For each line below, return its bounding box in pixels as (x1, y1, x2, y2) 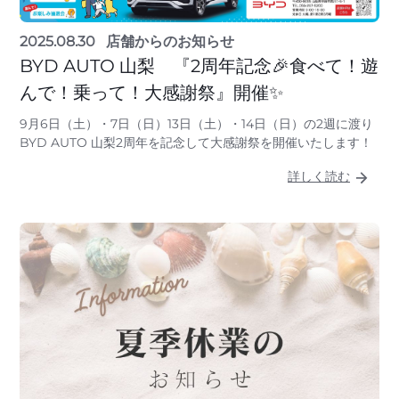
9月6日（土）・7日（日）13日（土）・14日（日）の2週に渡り (20, 115, 373, 132)
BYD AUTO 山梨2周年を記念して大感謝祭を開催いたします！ (20, 134, 372, 151)
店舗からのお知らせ (106, 32, 234, 50)
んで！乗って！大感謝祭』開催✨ (20, 81, 283, 103)
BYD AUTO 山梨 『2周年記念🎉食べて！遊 (20, 54, 379, 77)
